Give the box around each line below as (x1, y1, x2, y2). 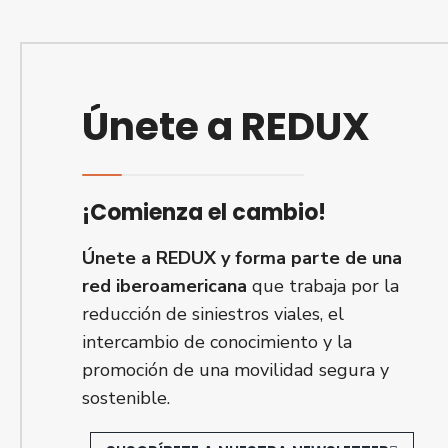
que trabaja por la (247, 274, 399, 298)
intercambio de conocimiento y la (82, 330, 352, 354)
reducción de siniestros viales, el (82, 302, 344, 326)
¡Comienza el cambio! (82, 197, 326, 228)
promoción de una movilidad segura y (82, 358, 389, 382)
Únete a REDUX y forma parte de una (82, 246, 402, 270)
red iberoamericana (82, 274, 247, 298)
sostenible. (82, 386, 170, 410)
